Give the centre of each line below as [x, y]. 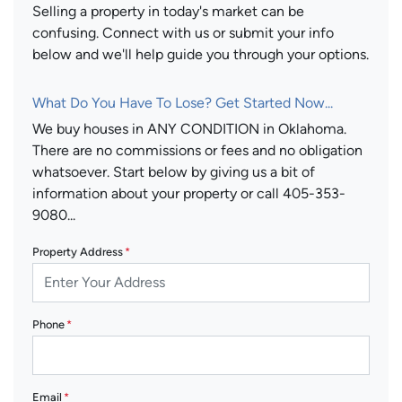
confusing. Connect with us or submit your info [183, 33]
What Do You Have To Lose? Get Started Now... [183, 103]
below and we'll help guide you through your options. [201, 54]
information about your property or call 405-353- [189, 193]
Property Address [78, 252]
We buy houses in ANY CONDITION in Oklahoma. [189, 129]
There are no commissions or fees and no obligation [197, 150]
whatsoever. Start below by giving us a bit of [174, 172]
